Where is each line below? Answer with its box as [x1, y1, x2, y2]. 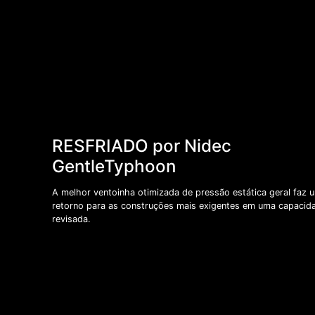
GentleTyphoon [51, 155, 176, 176]
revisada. [51, 214, 91, 225]
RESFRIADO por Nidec [51, 135, 231, 156]
